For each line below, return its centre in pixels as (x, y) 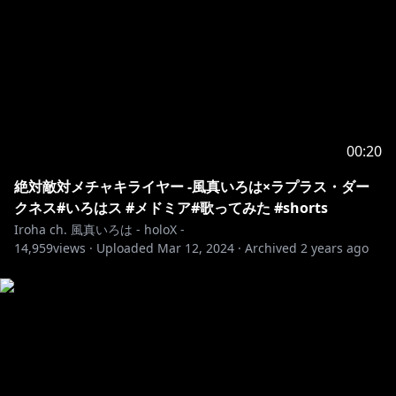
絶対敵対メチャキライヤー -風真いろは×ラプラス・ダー (192, 187)
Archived (271, 248)
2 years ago (335, 248)
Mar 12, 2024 (196, 248)
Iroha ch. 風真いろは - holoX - (99, 229)
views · (73, 248)
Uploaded (125, 248)
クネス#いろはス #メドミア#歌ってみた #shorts (171, 208)
